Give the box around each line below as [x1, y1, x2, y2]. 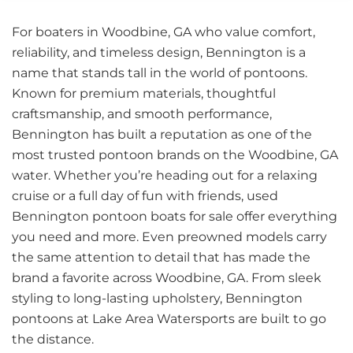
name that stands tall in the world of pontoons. [12, 65, 307, 80]
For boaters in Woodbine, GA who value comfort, [12, 24, 315, 39]
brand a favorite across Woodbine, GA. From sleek [12, 270, 321, 285]
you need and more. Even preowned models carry [12, 229, 327, 244]
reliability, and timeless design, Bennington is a [12, 45, 306, 60]
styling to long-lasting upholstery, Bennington [12, 291, 303, 306]
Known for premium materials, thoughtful [12, 86, 276, 101]
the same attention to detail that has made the [12, 250, 310, 265]
